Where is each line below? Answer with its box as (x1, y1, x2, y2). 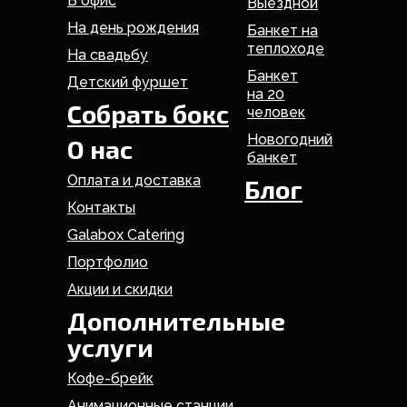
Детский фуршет (67, 74, 188, 92)
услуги (67, 332, 154, 363)
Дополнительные (67, 305, 285, 337)
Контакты (67, 199, 135, 217)
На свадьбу (67, 46, 148, 65)
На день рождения (67, 19, 199, 37)
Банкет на (247, 22, 318, 40)
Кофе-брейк (67, 370, 154, 388)
